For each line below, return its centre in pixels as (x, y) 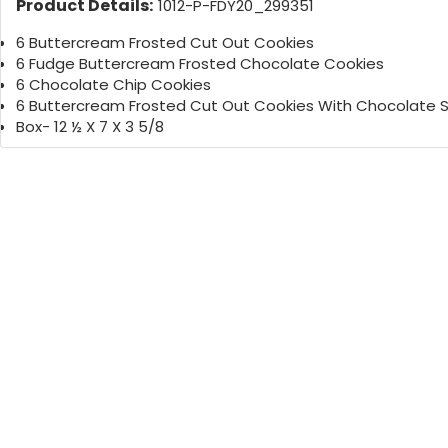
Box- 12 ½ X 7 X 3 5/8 (90, 127)
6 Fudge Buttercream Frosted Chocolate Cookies (200, 64)
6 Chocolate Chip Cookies (113, 85)
